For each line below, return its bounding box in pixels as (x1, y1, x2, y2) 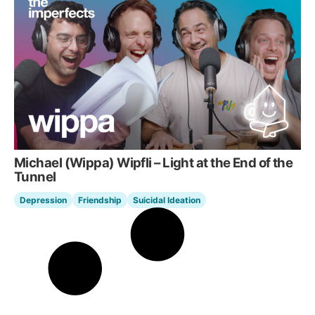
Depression (20, 194, 67, 205)
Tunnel (14, 168, 56, 184)
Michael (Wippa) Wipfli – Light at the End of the (14, 154, 293, 170)
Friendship (78, 194, 122, 205)
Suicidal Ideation (133, 194, 200, 205)
